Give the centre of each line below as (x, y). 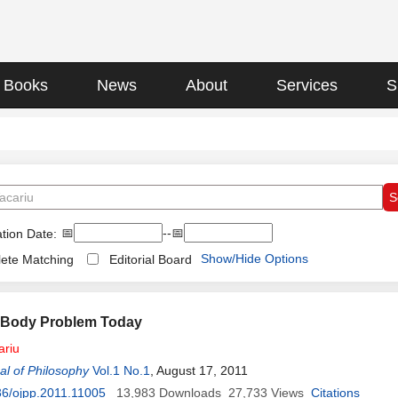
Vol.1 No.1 (121, 370)
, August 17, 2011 (199, 370)
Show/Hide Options (255, 259)
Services (307, 85)
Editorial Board (151, 259)
